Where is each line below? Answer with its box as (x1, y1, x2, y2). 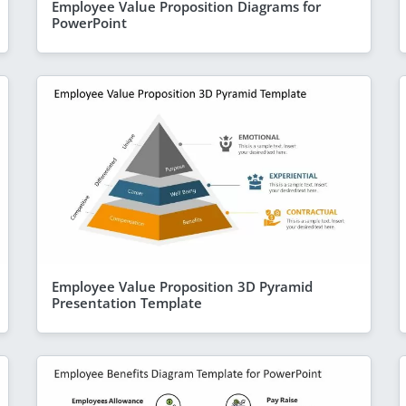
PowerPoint (51, 13, 127, 32)
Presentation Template (51, 293, 202, 312)
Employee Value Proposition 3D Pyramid (51, 276, 313, 295)
